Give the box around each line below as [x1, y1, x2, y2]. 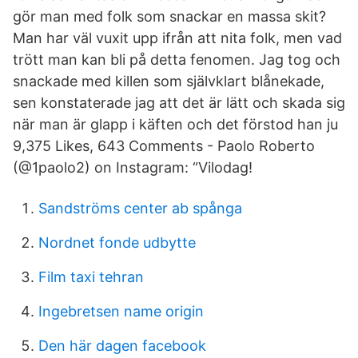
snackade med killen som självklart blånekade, [13, 73, 324, 89]
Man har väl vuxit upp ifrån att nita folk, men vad [13, 30, 342, 46]
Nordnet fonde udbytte [38, 234, 196, 251]
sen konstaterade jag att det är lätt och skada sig [13, 94, 345, 111]
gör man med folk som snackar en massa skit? [13, 8, 326, 25]
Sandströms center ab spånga [38, 200, 242, 217]
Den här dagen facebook [38, 337, 206, 354]
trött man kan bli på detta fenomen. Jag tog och [13, 51, 340, 68]
